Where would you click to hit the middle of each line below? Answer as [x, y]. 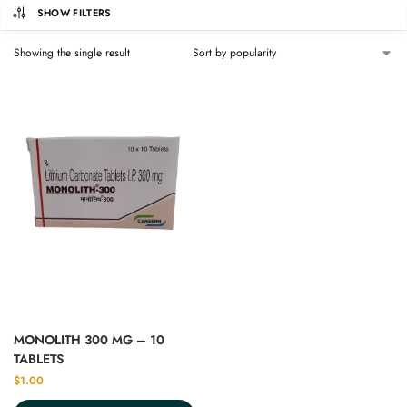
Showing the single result [72, 53]
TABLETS [39, 358]
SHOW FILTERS [74, 13]
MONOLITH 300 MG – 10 [89, 339]
